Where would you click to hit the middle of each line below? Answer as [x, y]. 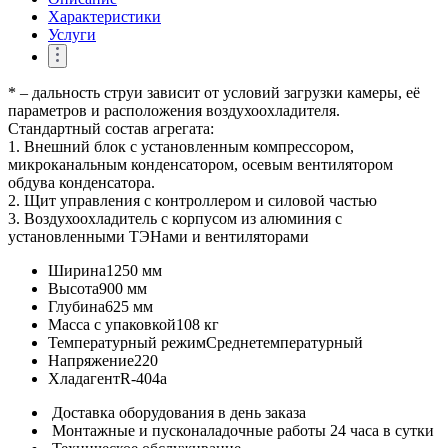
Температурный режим [127, 342]
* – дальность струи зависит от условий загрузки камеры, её [214, 92]
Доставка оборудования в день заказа [179, 412]
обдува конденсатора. [81, 182]
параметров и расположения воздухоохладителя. [174, 110]
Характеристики [104, 16]
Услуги [72, 34]
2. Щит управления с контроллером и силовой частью [192, 200]
